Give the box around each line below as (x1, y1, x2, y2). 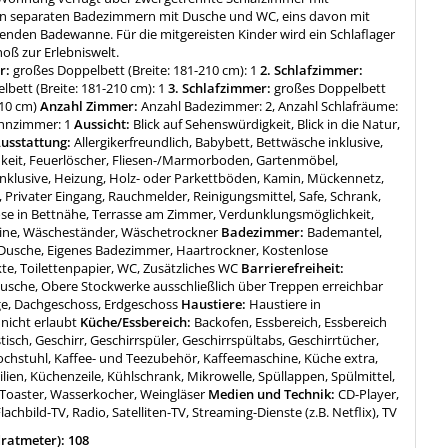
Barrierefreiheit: (238, 259, 345, 278)
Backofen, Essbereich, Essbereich (194, 313, 388, 332)
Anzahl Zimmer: (37, 97, 142, 116)
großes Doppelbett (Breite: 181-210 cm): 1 (13, 61, 258, 80)
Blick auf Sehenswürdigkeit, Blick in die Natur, (133, 115, 401, 134)
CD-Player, (338, 385, 400, 404)
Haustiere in (249, 295, 322, 314)
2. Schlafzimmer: (257, 61, 364, 80)
